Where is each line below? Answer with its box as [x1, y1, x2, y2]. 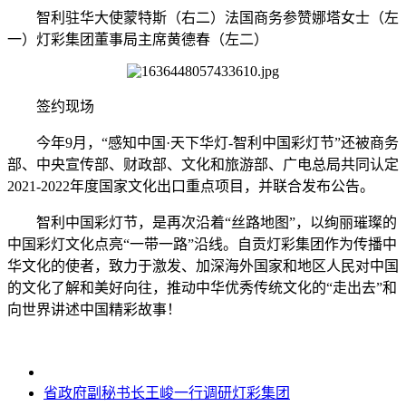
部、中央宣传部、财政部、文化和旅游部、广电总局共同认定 [7, 157, 399, 173]
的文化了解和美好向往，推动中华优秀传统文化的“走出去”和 [7, 280, 397, 296]
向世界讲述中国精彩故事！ [7, 302, 181, 318]
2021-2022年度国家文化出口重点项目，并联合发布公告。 [7, 179, 374, 195]
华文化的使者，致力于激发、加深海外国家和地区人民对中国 [7, 258, 399, 275]
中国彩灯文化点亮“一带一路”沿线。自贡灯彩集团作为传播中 [7, 237, 397, 253]
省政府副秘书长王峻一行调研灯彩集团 [43, 385, 290, 401]
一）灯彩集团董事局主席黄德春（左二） [7, 32, 268, 48]
